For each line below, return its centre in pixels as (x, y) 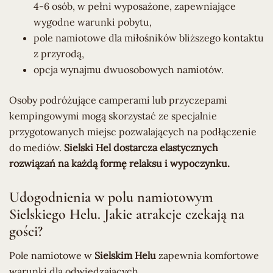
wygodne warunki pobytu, (93, 22)
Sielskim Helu (125, 256)
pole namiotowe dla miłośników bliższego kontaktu (149, 38)
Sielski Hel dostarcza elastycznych (141, 148)
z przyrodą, (59, 54)
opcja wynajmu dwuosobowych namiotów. (129, 70)
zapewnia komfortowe (207, 256)
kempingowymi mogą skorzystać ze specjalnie (113, 116)
